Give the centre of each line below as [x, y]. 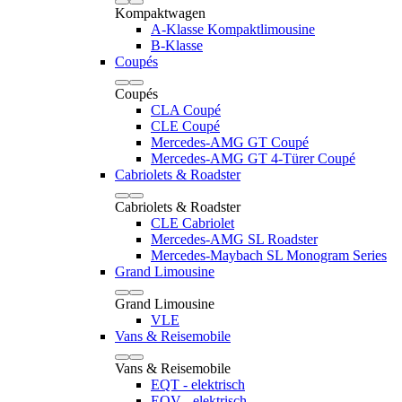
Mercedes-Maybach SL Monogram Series [269, 255]
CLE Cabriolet [192, 223]
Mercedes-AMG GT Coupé [230, 142]
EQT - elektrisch [198, 385]
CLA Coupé [186, 110]
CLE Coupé [185, 126]
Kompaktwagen [160, 13]
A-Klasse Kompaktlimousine [233, 29]
